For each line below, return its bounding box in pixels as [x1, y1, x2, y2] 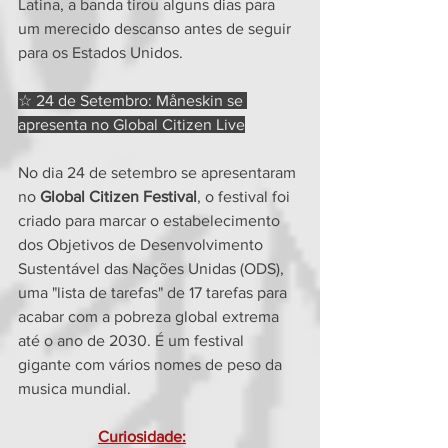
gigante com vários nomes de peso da [18, 355, 286, 373]
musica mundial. [18, 379, 131, 397]
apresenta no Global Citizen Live [18, 115, 245, 133]
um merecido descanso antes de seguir [18, 19, 295, 37]
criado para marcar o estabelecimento [18, 211, 284, 229]
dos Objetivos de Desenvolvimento [18, 235, 267, 253]
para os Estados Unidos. [18, 43, 183, 61]
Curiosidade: [98, 427, 186, 445]
